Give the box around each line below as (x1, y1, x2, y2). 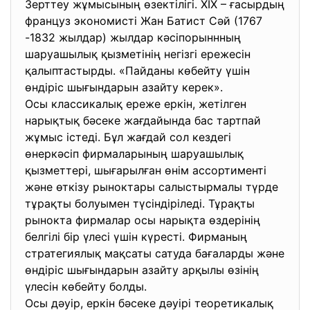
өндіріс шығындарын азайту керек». (25, 80, 226, 94)
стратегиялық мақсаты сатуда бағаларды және (25, 246, 284, 260)
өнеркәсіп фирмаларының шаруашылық (25, 147, 244, 161)
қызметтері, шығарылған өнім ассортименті (25, 163, 266, 177)
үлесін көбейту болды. (25, 280, 150, 293)
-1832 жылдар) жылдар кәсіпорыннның (25, 30, 241, 44)
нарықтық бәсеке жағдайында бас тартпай (25, 113, 261, 127)
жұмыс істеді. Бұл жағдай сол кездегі (25, 130, 231, 144)
